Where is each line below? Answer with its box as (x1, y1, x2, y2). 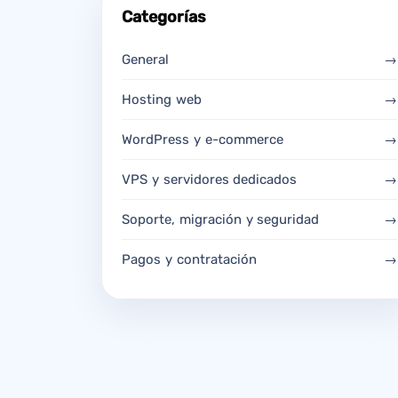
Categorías (122, 6, 206, 27)
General (122, 51, 169, 68)
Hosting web (122, 91, 202, 107)
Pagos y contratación (122, 251, 257, 267)
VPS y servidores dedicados (122, 171, 298, 187)
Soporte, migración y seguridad (122, 211, 320, 227)
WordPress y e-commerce (122, 131, 283, 147)
